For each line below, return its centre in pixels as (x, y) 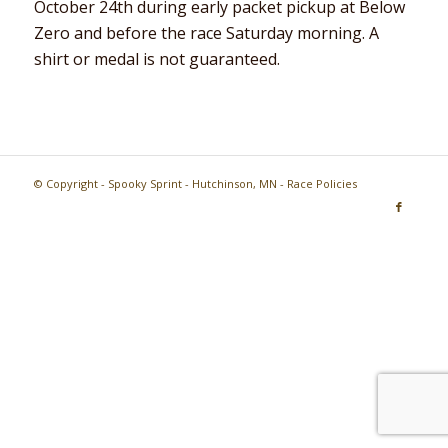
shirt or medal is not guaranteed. (156, 58)
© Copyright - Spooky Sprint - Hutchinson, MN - (160, 184)
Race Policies (321, 184)
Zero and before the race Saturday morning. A (206, 32)
